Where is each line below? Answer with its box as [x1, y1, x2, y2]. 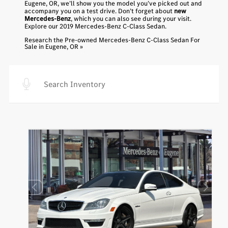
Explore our [24, 22, 60, 31]
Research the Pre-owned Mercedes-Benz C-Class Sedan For [24, 36, 200, 44]
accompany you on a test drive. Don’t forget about [24, 7, 174, 15]
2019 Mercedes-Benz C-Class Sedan [59, 22, 165, 31]
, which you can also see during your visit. [70, 14, 191, 23]
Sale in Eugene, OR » [24, 42, 83, 51]
